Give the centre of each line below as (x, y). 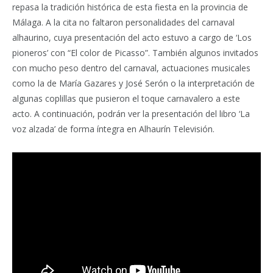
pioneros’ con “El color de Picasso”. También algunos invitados (135, 53)
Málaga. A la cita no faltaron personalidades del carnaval (123, 22)
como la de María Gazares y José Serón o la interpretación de (133, 83)
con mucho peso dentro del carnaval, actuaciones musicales (131, 68)
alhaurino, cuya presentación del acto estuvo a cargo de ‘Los (132, 37)
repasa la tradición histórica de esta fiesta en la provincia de (130, 7)
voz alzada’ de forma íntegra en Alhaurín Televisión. (113, 129)
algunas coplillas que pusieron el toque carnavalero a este (126, 98)
